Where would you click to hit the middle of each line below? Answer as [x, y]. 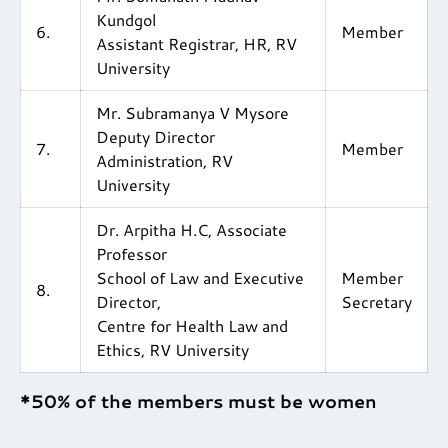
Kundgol [126, 20]
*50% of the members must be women [198, 401]
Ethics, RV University [172, 350]
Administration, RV [164, 161]
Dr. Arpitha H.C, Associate [191, 230]
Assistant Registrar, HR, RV [196, 44]
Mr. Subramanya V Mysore [192, 113]
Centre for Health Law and [192, 326]
